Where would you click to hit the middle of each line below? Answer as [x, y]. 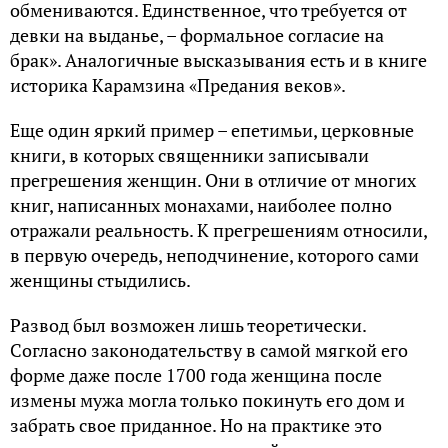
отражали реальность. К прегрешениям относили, [218, 229]
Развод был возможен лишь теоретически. [188, 324]
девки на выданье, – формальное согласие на [197, 34]
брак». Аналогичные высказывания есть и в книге [218, 59]
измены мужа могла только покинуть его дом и [207, 399]
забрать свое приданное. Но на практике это [196, 424]
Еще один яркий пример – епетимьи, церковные [212, 129]
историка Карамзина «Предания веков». [178, 84]
